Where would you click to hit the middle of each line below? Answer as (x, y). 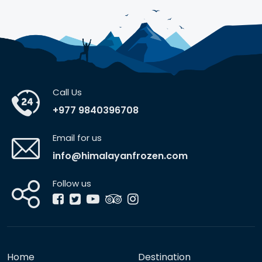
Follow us (72, 184)
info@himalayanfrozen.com (120, 156)
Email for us (77, 138)
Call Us (67, 92)
